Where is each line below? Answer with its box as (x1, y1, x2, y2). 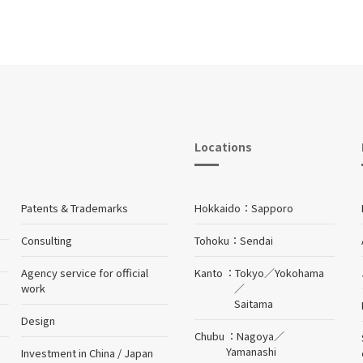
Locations (194, 138, 253, 155)
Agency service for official (21, 264, 149, 280)
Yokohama (275, 264, 325, 280)
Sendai (240, 232, 274, 248)
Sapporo (251, 199, 294, 216)
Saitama (234, 295, 274, 311)
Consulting (21, 232, 73, 248)
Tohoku (194, 232, 230, 248)
